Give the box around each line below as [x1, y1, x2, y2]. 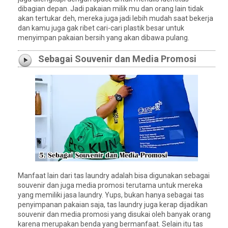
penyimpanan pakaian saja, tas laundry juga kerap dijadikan [18, 200, 208, 209]
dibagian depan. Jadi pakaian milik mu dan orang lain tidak [18, 4, 204, 13]
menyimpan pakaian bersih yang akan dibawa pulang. [18, 33, 189, 42]
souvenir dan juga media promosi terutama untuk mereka [18, 181, 203, 189]
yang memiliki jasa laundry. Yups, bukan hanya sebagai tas [18, 190, 204, 199]
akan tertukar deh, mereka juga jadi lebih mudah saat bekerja [18, 14, 213, 22]
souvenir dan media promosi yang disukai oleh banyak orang [18, 210, 211, 218]
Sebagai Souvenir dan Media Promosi [38, 53, 196, 64]
